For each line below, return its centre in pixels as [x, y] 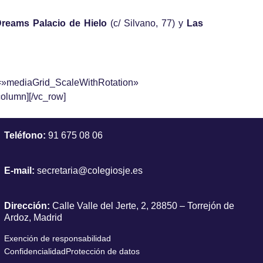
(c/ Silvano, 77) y [147, 23]
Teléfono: [25, 135]
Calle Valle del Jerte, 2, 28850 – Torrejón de [142, 206]
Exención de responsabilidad [57, 239]
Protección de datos [102, 252]
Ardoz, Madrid [33, 218]
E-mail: [19, 171]
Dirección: [27, 206]
